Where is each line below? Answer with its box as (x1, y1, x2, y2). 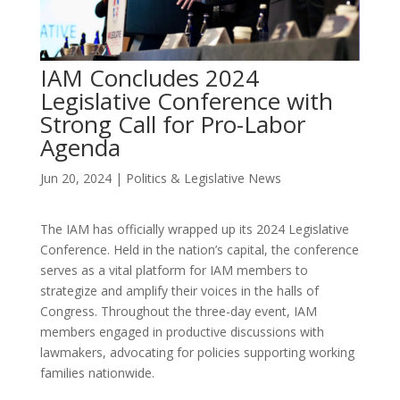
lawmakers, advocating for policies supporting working (39, 343, 354, 361)
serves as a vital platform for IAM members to (39, 261, 308, 279)
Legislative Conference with (39, 84, 333, 117)
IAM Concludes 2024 (39, 61, 259, 94)
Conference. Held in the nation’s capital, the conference (39, 240, 359, 258)
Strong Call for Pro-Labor (39, 107, 305, 140)
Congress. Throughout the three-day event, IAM (39, 302, 317, 320)
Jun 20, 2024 (39, 169, 112, 187)
